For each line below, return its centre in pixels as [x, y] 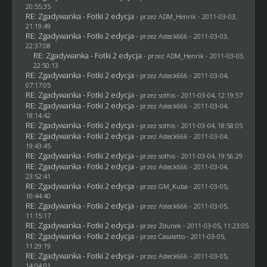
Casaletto [171, 236]
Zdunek [170, 225]
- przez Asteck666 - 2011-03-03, [182, 36]
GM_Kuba [173, 186]
